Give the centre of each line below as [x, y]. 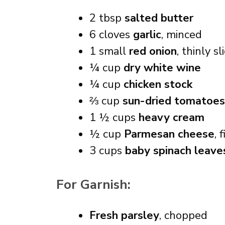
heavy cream [172, 118]
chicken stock [158, 84]
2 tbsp [107, 18]
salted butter [159, 18]
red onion [153, 51]
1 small [109, 51]
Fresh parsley [124, 215]
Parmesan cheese [169, 134]
